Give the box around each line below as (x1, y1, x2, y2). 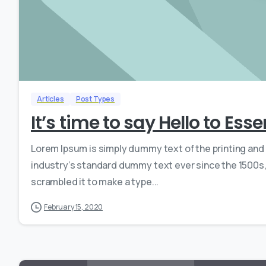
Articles (37, 93, 64, 104)
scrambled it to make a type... (31, 175, 159, 188)
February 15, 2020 (44, 201, 103, 212)
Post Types (75, 93, 115, 104)
